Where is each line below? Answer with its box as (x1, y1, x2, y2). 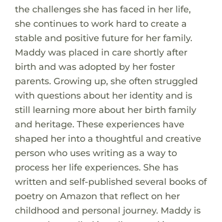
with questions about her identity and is (14, 89, 192, 101)
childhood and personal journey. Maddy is (14, 204, 201, 216)
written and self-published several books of (14, 175, 207, 187)
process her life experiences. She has (14, 161, 178, 173)
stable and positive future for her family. (14, 32, 192, 44)
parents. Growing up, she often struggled (14, 75, 198, 87)
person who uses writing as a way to (14, 147, 177, 159)
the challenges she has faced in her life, (14, 3, 191, 15)
